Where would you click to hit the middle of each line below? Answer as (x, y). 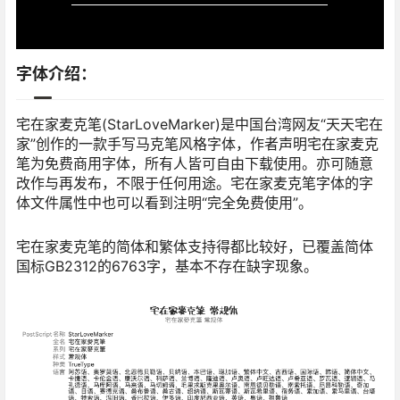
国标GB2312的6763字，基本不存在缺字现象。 (167, 267)
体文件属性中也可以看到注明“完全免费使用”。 (164, 203)
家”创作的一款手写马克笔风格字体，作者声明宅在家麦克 (197, 144)
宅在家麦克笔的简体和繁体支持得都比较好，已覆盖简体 (195, 247)
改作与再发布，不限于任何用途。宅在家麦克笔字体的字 (195, 183)
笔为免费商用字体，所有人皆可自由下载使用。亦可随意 (195, 164)
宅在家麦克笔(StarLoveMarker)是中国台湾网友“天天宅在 (200, 125)
